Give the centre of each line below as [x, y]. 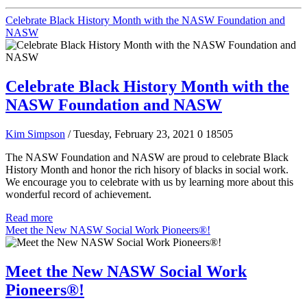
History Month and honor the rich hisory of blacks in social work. [147, 169]
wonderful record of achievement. [78, 194]
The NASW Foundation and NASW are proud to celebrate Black [147, 157]
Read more [29, 217]
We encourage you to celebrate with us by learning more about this [149, 182]
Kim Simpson [35, 134]
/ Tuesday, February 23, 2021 [131, 134]
